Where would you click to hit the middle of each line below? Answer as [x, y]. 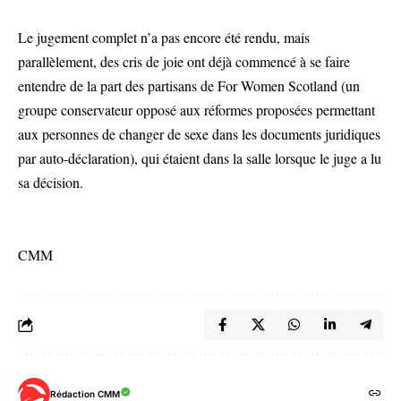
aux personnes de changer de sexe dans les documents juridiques [199, 134]
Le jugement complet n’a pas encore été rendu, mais [164, 37]
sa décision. [51, 182]
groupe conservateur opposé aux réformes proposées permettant [196, 110]
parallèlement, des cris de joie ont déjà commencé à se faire [184, 61]
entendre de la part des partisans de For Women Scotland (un [189, 85]
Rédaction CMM [85, 393]
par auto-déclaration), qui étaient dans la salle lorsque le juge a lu [200, 158]
